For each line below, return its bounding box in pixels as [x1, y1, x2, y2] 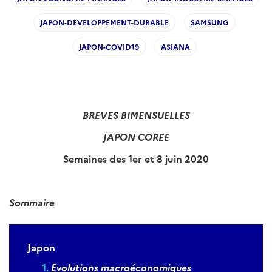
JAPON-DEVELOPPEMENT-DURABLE [40, 17, 169, 27]
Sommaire [9, 195, 55, 209]
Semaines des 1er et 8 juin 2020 [63, 152, 209, 165]
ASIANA [161, 41, 190, 52]
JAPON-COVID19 [79, 41, 139, 52]
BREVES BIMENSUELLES [82, 108, 190, 121]
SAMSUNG [191, 17, 229, 27]
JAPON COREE [103, 130, 169, 143]
